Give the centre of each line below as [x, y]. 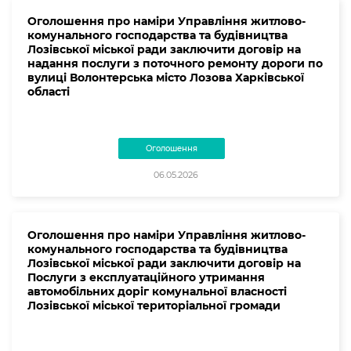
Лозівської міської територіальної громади [154, 305]
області [49, 91]
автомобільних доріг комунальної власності [157, 291]
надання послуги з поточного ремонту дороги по [175, 63]
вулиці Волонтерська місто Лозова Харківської [166, 77]
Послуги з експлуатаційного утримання [146, 277]
